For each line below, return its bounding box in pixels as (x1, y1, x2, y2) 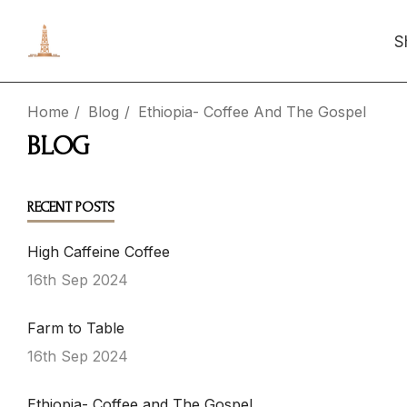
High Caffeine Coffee (27, 243, 170, 261)
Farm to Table (27, 319, 124, 337)
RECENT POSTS (27, 199, 114, 215)
